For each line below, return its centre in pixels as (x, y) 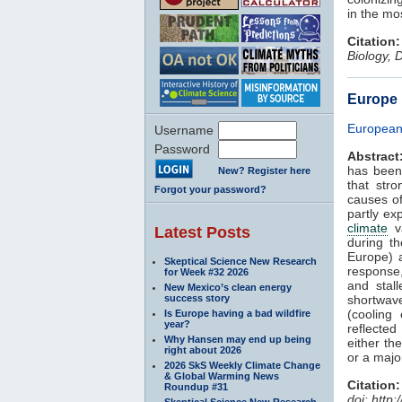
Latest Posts (202, 232)
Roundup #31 (196, 386)
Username (184, 130)
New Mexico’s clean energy (228, 287)
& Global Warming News (222, 376)
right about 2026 (203, 350)
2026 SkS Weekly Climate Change (242, 365)
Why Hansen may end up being (238, 339)
